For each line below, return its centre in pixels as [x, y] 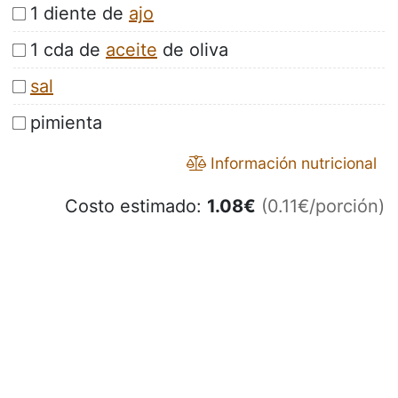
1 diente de [80, 14]
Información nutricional [291, 163]
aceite [131, 50]
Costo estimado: [136, 207]
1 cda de [68, 50]
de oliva [193, 50]
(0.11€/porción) [323, 207]
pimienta [66, 123]
